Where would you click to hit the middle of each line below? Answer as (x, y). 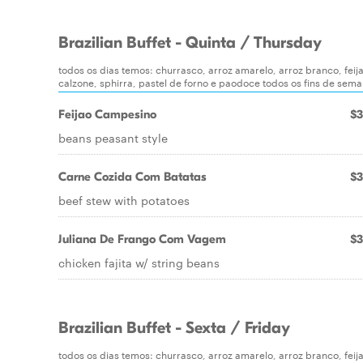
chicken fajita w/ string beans (139, 263)
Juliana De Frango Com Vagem (142, 239)
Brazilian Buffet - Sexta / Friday (174, 328)
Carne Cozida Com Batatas (132, 177)
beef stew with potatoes (124, 200)
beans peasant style (113, 138)
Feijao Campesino (107, 114)
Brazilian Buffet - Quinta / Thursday (190, 43)
